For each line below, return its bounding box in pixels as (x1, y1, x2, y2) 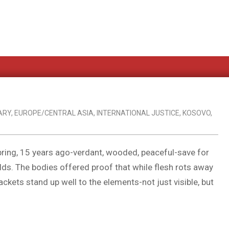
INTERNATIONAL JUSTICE (97, 109, 179, 117)
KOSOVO (182, 109, 211, 117)
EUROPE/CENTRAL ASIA (14, 109, 94, 117)
